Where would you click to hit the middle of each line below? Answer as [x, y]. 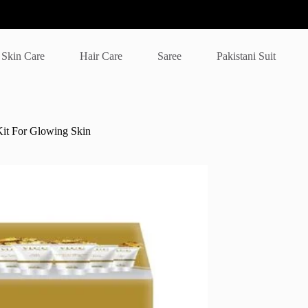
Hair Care [101, 56]
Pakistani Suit [246, 56]
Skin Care [23, 56]
